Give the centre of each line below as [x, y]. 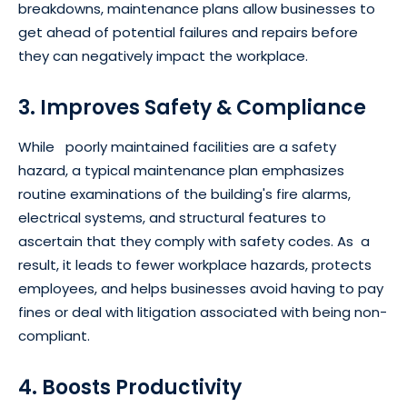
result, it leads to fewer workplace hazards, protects [195, 265]
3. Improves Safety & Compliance [192, 108]
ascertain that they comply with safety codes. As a [194, 242]
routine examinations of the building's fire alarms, [184, 194]
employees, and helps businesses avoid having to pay [201, 289]
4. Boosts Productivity [130, 388]
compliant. [54, 336]
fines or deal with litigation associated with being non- [203, 313]
